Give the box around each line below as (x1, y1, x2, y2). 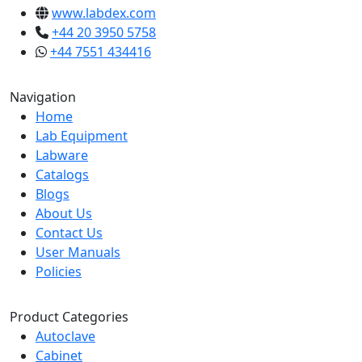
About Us (36, 204, 92, 222)
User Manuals (36, 243, 120, 261)
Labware (36, 146, 88, 164)
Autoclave (36, 327, 95, 345)
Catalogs (36, 166, 89, 183)
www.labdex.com (52, 4, 156, 22)
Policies (36, 263, 82, 280)
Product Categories (10, 308, 128, 326)
